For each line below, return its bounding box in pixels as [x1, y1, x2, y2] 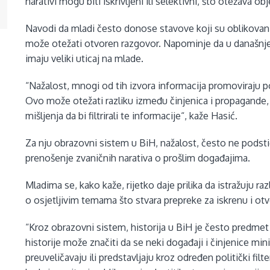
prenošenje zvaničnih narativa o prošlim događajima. [25, 152, 251, 165]
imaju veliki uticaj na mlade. [25, 52, 144, 65]
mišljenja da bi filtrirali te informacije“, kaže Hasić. [25, 110, 238, 122]
